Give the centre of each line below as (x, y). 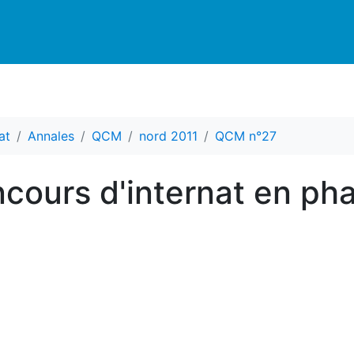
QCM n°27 (246, 136)
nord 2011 (168, 136)
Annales (51, 136)
